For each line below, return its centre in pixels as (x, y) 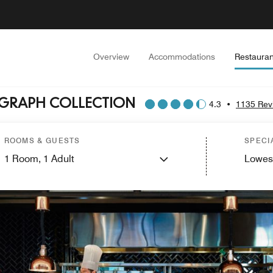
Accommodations (182, 57)
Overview (111, 57)
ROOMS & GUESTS (42, 140)
